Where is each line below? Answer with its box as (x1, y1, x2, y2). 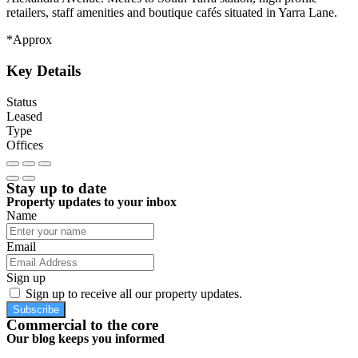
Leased (6, 109, 42, 123)
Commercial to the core (6, 316, 158, 333)
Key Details (6, 62, 81, 79)
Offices (6, 137, 43, 152)
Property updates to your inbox (6, 194, 177, 209)
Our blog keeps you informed (6, 331, 165, 345)
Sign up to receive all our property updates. (26, 286, 242, 300)
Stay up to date (6, 179, 106, 197)
